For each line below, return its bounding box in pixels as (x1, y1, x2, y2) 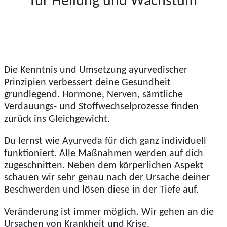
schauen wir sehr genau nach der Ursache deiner (4, 172, 210, 183)
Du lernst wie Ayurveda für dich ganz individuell (4, 136, 206, 146)
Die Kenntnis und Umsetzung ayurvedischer (4, 65, 187, 75)
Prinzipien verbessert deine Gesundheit (4, 77, 171, 88)
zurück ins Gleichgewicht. (4, 113, 110, 124)
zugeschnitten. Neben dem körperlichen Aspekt (4, 160, 203, 171)
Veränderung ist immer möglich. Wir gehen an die (4, 207, 214, 217)
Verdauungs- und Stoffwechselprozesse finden (4, 101, 199, 112)
